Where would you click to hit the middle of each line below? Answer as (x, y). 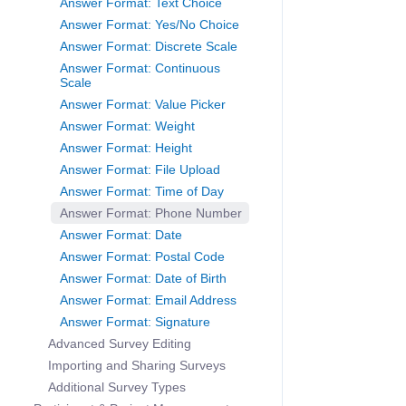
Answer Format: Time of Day (142, 192)
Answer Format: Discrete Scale (149, 47)
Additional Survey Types (117, 387)
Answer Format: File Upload (140, 170)
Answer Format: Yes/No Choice (150, 25)
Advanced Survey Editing (120, 344)
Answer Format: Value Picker (143, 105)
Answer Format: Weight (127, 126)
